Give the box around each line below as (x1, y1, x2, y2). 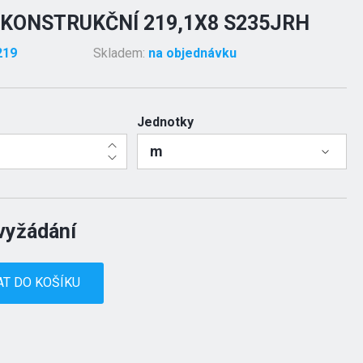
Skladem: (92, 45, 148, 61)
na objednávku (147, 45, 237, 61)
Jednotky (136, 114, 194, 130)
